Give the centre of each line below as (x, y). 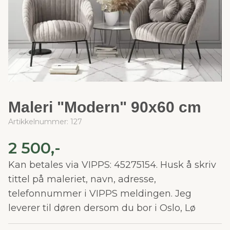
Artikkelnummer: (39, 122)
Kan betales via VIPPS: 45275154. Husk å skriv (112, 165)
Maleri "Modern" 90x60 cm (105, 107)
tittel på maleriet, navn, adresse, (82, 179)
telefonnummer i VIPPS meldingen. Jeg (100, 194)
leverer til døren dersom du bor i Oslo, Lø (102, 208)
